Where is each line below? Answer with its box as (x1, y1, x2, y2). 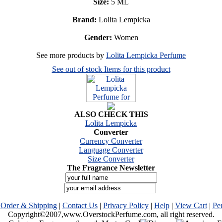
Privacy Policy (103, 201, 149, 210)
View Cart (174, 201, 207, 210)
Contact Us (62, 201, 98, 210)
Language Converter (79, 145, 143, 154)
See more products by (36, 51, 106, 59)
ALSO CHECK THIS (74, 110, 148, 118)
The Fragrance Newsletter (67, 163, 155, 172)
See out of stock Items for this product (52, 64, 170, 73)
